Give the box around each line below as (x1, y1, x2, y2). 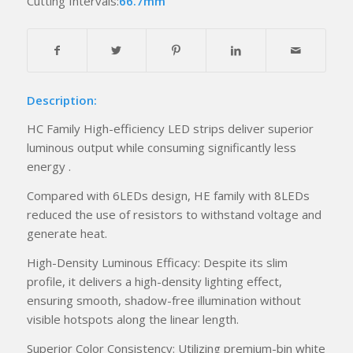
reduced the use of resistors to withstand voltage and (26, 206, 321, 223)
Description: (26, 91, 97, 108)
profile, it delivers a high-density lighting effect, (26, 273, 282, 289)
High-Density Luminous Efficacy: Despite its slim (26, 254, 288, 270)
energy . (26, 158, 71, 175)
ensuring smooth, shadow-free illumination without (26, 292, 301, 308)
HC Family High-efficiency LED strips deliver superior (26, 121, 314, 137)
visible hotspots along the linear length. (26, 310, 239, 327)
